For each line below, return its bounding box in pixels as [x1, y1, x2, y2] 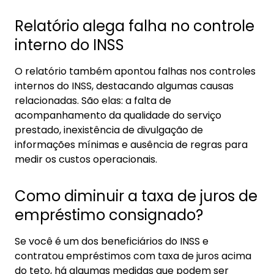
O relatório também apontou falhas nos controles [15, 64, 256, 78]
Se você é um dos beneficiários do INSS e [15, 234, 209, 248]
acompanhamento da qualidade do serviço [15, 108, 221, 122]
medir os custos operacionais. [15, 152, 157, 166]
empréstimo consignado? [15, 205, 203, 225]
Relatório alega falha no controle [15, 16, 254, 36]
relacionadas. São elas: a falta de [15, 94, 171, 108]
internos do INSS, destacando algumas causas [15, 79, 234, 93]
